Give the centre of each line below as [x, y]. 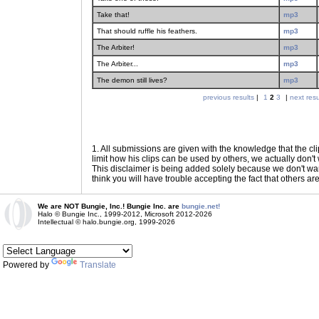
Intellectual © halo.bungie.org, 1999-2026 [106, 222]
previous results [228, 97]
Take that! [113, 15]
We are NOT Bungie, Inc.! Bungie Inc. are [110, 206]
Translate [98, 265]
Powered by [27, 265]
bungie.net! [201, 206]
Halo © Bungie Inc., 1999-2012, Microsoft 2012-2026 [125, 214]
